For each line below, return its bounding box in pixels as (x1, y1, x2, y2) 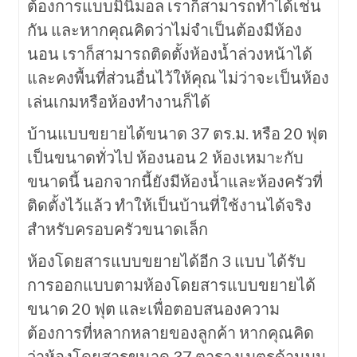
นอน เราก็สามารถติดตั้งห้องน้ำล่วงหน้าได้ (26, 44, 312, 64)
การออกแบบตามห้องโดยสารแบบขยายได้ (26, 275, 316, 295)
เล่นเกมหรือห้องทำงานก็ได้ (26, 92, 210, 112)
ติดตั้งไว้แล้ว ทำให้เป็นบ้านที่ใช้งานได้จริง (26, 195, 312, 215)
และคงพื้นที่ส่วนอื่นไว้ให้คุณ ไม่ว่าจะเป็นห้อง (26, 68, 329, 88)
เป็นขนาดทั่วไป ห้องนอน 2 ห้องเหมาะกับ (26, 147, 304, 167)
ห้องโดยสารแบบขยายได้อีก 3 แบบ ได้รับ (26, 251, 306, 271)
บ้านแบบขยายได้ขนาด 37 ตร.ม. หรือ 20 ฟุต (26, 124, 328, 143)
